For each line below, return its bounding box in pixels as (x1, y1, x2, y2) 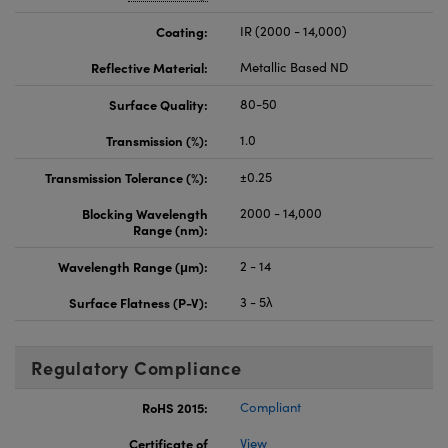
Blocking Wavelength (82, 203, 208, 222)
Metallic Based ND (240, 57, 348, 76)
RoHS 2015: (142, 397, 208, 416)
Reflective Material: (91, 57, 208, 76)
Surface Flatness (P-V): (69, 292, 208, 311)
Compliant (240, 397, 301, 416)
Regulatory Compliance (31, 354, 242, 380)
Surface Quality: (109, 94, 208, 113)
